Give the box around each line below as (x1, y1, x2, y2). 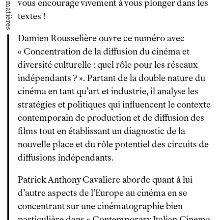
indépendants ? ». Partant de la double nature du (18, 73, 205, 83)
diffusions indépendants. (18, 152, 113, 163)
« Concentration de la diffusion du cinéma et (18, 46, 190, 57)
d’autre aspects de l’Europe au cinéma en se (18, 188, 187, 198)
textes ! (18, 11, 45, 22)
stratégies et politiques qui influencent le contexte (18, 99, 211, 110)
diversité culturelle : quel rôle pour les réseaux (18, 59, 197, 70)
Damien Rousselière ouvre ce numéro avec (18, 33, 185, 44)
